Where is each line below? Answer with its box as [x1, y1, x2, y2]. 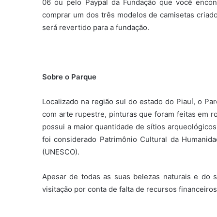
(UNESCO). [42, 147, 79, 156]
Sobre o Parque [42, 72, 98, 81]
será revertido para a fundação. [42, 22, 149, 32]
